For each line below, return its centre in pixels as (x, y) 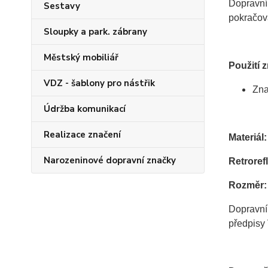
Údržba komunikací (85, 109)
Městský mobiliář (81, 57)
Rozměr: (247, 185)
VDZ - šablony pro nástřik (99, 83)
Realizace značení (82, 135)
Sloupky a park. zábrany (95, 32)
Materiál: (247, 138)
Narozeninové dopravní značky (110, 160)
